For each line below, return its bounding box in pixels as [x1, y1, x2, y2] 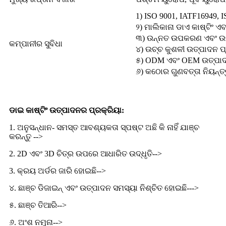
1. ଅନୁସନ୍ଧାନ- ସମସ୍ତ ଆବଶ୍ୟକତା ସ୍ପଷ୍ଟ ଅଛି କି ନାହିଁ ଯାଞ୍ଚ [9, 123, 199, 132]
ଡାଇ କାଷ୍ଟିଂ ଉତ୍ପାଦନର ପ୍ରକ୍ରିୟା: [9, 106, 124, 115]
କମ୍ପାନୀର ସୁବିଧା [9, 39, 63, 48]
